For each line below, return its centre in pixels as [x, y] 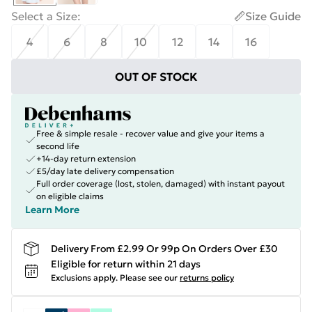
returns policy [207, 278]
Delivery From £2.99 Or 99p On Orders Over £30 [164, 248]
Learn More [52, 210]
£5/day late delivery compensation [105, 171]
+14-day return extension [86, 158]
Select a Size [44, 16]
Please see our [149, 278]
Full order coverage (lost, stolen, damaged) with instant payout [161, 184]
